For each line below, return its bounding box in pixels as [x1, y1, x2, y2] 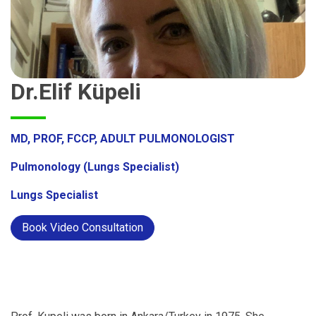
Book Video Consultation [22, 221, 143, 235]
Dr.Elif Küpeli [11, 78, 141, 106]
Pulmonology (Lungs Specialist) [11, 160, 179, 174]
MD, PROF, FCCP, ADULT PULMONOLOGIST [11, 132, 235, 146]
